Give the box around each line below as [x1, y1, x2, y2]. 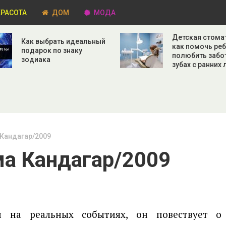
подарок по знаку [21, 46, 82, 54]
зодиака [21, 55, 50, 64]
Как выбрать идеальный [21, 37, 105, 45]
